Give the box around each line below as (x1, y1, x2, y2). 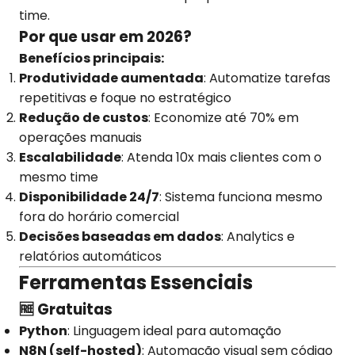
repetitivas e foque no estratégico (19, 89, 231, 107)
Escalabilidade (19, 148, 121, 166)
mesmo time (19, 168, 98, 186)
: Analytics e (221, 227, 295, 246)
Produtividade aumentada (19, 69, 204, 87)
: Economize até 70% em (148, 109, 299, 127)
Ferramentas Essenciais (19, 269, 253, 296)
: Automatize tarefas (204, 69, 330, 87)
